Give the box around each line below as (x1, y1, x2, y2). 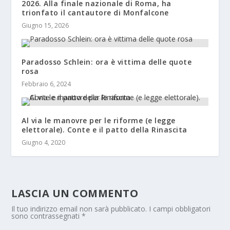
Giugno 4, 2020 (22, 138, 66, 147)
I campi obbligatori (149, 204, 211, 214)
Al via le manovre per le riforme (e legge (22, 116, 176, 126)
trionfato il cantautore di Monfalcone (22, 8, 169, 18)
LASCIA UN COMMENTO (11, 186, 139, 201)
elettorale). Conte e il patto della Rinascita (22, 125, 187, 135)
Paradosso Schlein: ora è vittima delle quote (22, 57, 192, 67)
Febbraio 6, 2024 (22, 80, 71, 89)
